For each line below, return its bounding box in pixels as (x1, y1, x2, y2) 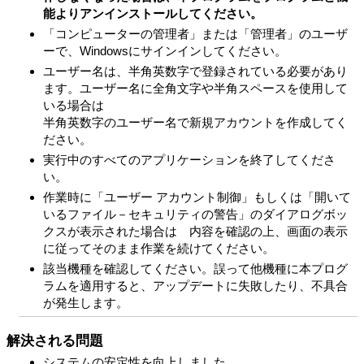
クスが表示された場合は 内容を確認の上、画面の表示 (43, 224, 348, 238)
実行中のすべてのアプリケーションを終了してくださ (43, 153, 336, 167)
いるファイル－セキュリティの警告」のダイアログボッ (43, 207, 348, 221)
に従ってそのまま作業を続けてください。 (43, 241, 275, 255)
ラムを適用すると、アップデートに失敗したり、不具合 (43, 279, 348, 292)
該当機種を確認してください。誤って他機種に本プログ (43, 262, 348, 275)
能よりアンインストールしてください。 (43, 6, 266, 20)
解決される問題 (6, 333, 103, 349)
